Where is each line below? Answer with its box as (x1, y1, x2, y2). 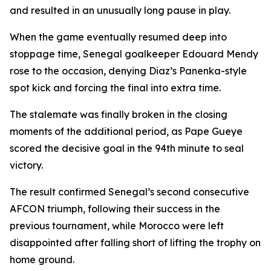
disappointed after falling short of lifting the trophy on (10, 237, 261, 249)
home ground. (10, 253, 74, 266)
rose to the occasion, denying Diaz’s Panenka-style (10, 65, 247, 77)
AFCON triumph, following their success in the (10, 203, 220, 215)
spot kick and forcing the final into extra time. (10, 82, 221, 94)
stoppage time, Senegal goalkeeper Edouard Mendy (10, 48, 258, 60)
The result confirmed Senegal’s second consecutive (10, 186, 249, 198)
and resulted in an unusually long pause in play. (10, 4, 230, 16)
